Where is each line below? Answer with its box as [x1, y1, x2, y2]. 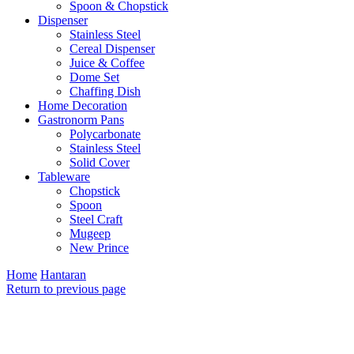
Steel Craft [70, 213, 122, 226]
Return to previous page [6, 282, 126, 296]
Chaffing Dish [70, 85, 141, 98]
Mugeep [70, 227, 111, 240]
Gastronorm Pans [38, 113, 124, 126]
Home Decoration [38, 99, 127, 112]
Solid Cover [70, 156, 130, 169]
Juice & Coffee [70, 56, 145, 70]
